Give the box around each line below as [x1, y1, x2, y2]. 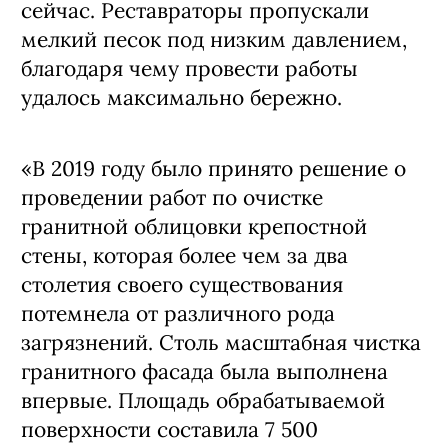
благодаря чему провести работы [21, 55, 358, 82]
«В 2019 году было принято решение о [21, 155, 406, 182]
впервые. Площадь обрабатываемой [21, 387, 385, 414]
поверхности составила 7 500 [21, 416, 318, 443]
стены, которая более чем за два [21, 242, 348, 269]
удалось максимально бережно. [21, 84, 348, 111]
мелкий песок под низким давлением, [21, 26, 407, 53]
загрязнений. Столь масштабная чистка [21, 329, 421, 356]
